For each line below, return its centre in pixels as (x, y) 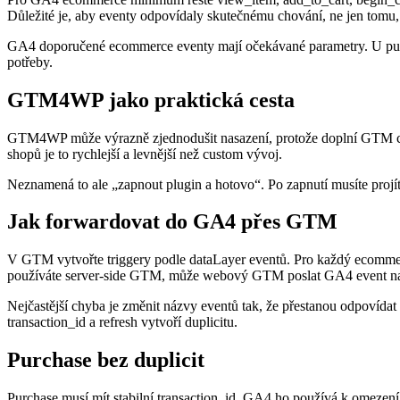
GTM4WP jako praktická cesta (151, 100)
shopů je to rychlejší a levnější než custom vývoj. (145, 154)
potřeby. (30, 62)
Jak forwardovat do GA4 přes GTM (172, 222)
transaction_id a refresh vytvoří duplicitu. (122, 322)
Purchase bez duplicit (106, 360)
